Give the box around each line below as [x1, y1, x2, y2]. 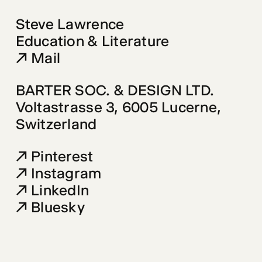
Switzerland [15, 115, 97, 133]
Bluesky [31, 198, 85, 216]
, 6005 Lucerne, [114, 98, 225, 116]
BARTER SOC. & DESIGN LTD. [15, 81, 215, 99]
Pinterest [31, 147, 94, 165]
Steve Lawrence [15, 15, 128, 33]
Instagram [31, 164, 102, 182]
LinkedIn [31, 181, 89, 199]
